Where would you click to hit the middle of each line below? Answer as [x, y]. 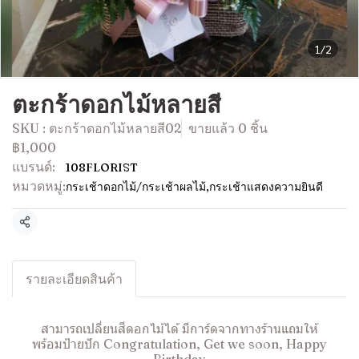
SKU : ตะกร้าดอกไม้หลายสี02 [97, 128]
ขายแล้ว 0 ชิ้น [228, 128]
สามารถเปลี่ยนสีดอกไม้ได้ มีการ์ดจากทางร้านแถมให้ [179, 329]
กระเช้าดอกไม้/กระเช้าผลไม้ [136, 187]
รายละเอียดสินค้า [74, 279]
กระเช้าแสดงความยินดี [266, 187]
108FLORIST [102, 167]
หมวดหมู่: [39, 186]
